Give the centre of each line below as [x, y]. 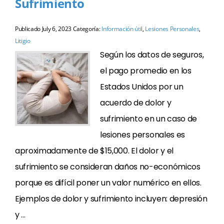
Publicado [28, 29]
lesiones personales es [142, 135]
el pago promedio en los [146, 71]
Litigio [23, 41]
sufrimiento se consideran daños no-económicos [108, 167]
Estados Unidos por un [142, 87]
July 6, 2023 [56, 29]
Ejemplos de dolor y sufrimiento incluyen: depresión [111, 199]
